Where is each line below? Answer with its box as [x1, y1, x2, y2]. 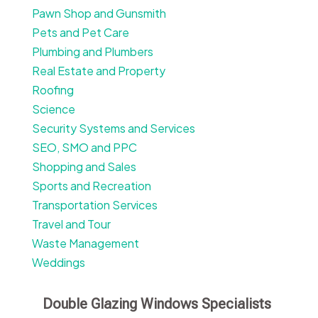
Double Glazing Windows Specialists [42, 295, 271, 313]
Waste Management [31, 236, 139, 251]
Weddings [31, 255, 85, 270]
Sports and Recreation [31, 178, 151, 194]
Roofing [31, 82, 74, 98]
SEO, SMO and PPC [31, 140, 137, 155]
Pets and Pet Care [31, 25, 129, 40]
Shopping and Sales [31, 159, 136, 175]
